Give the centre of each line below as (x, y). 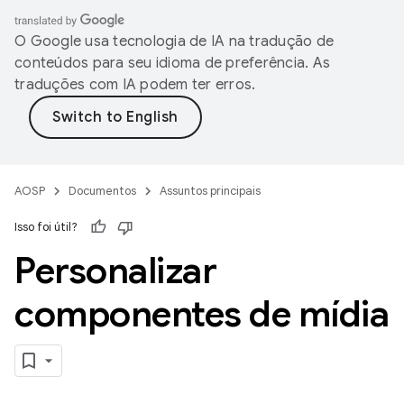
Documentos (102, 191)
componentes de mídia (202, 314)
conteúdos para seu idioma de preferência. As (172, 63)
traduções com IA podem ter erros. (135, 85)
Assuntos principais (210, 191)
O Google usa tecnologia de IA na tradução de (174, 41)
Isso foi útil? (46, 227)
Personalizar (115, 271)
